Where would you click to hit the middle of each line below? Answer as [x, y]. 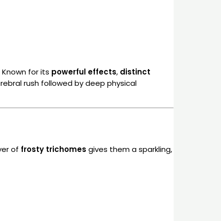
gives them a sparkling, [129, 149]
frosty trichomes [54, 149]
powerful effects [84, 72]
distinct [135, 72]
